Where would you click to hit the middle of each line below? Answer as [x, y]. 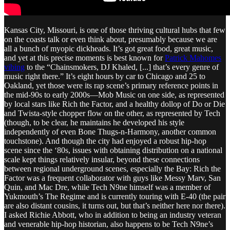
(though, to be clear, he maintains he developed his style [94, 122]
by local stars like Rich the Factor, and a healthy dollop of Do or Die [114, 104]
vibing [14, 67]
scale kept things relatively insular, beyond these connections [102, 159]
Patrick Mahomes [193, 57]
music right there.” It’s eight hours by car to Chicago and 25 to [105, 76]
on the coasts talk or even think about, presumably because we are [111, 39]
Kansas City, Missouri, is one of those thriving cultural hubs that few [115, 30]
